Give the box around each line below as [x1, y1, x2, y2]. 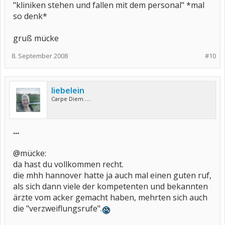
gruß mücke [13, 33, 59, 44]
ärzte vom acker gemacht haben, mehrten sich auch [13, 192, 207, 203]
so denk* [13, 11, 47, 22]
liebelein [51, 85, 84, 96]
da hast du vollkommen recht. [13, 159, 124, 170]
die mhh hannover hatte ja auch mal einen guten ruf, [13, 170, 211, 181]
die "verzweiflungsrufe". [13, 203, 102, 214]
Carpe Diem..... [51, 95, 91, 102]
